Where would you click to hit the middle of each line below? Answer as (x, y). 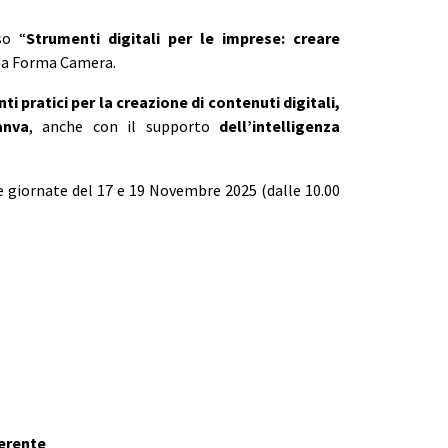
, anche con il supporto (124, 125)
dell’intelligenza (280, 125)
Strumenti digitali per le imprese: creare (183, 37)
